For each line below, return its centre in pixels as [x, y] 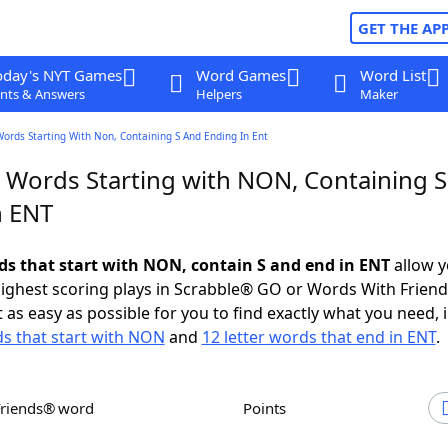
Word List [392, 75]
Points [269, 408]
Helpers [218, 94]
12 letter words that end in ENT [318, 337]
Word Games [240, 75]
